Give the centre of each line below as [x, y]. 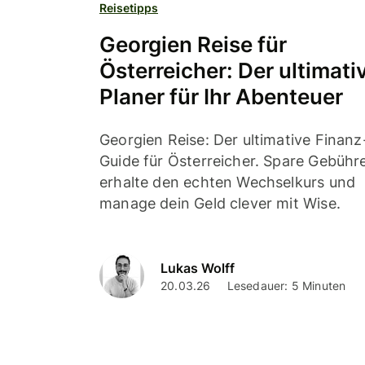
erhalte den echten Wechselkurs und [228, 182]
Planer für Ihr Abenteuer [221, 96]
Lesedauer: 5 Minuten [286, 286]
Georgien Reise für [193, 44]
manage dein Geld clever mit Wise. [220, 203]
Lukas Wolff [198, 268]
